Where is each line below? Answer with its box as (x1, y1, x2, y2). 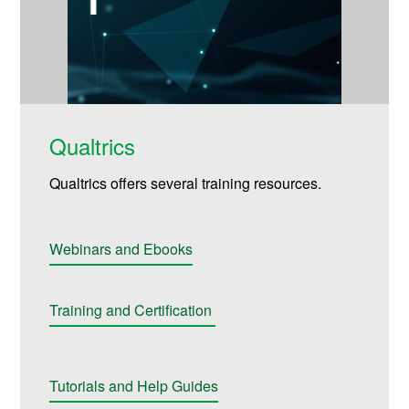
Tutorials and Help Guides (49, 374, 219, 396)
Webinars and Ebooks (49, 237, 194, 259)
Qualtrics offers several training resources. (49, 172, 322, 194)
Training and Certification (49, 299, 216, 320)
